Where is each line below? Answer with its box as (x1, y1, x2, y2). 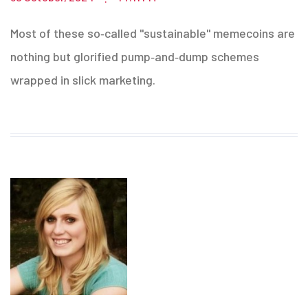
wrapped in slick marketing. (10, 71, 155, 87)
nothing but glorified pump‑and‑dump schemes (10, 48, 259, 64)
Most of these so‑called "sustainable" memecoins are (10, 25, 295, 41)
